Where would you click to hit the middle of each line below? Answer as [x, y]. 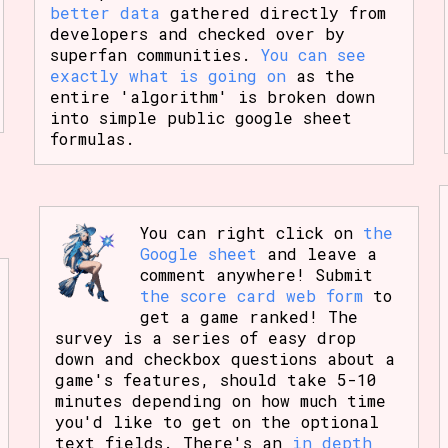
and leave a [316, 253]
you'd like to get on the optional [216, 421]
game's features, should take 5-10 [215, 379]
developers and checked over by [197, 33]
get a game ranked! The [248, 316]
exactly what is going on [167, 75]
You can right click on [251, 232]
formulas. [92, 138]
